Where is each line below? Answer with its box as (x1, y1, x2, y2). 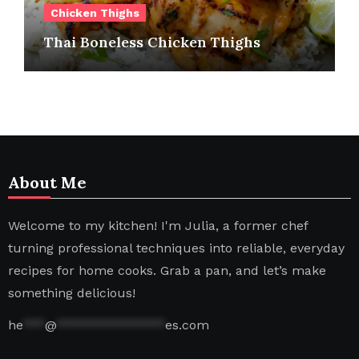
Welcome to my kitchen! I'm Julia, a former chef (7, 217, 308, 233)
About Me (7, 171, 87, 192)
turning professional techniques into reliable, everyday (7, 240, 345, 256)
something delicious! (7, 284, 135, 301)
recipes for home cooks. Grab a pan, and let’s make (7, 262, 326, 278)
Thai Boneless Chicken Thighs (43, 32, 260, 51)
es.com (164, 317, 209, 333)
